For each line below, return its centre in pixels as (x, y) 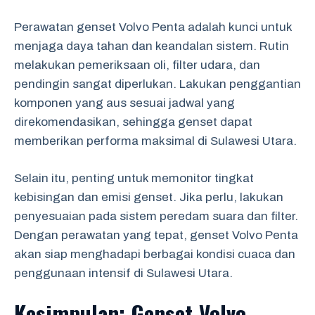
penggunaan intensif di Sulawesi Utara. (123, 273)
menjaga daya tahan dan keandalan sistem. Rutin (152, 46)
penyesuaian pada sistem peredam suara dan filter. (156, 216)
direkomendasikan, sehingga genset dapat (133, 122)
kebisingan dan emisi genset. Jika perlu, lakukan (149, 197)
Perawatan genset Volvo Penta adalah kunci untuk (153, 27)
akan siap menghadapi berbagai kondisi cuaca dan (155, 254)
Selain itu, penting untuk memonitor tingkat (134, 178)
